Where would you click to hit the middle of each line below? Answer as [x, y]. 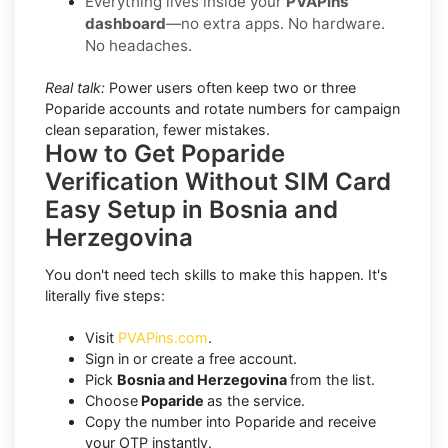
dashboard [125, 23]
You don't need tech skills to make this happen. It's [216, 274]
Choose [111, 400]
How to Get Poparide [165, 153]
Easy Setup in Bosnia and [191, 209]
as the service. [256, 400]
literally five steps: [105, 295]
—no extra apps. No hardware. [275, 23]
